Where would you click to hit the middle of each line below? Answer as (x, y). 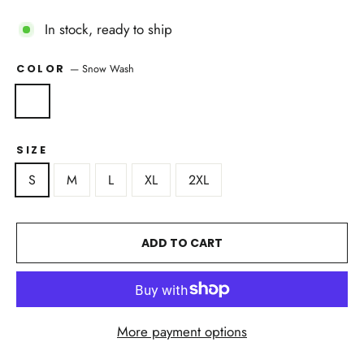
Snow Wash (108, 69)
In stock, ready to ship (108, 29)
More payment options (182, 331)
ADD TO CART (182, 243)
